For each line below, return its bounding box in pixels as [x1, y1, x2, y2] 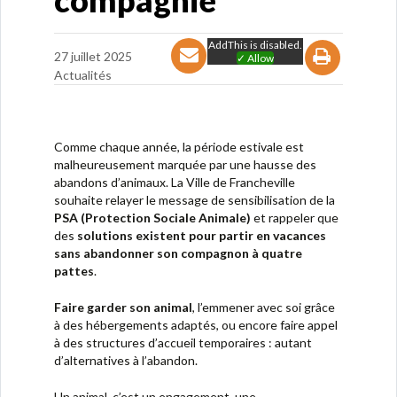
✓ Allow [236, 51, 274, 65]
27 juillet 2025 [54, 49, 132, 64]
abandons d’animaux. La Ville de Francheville [54, 175, 295, 190]
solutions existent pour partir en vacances [77, 228, 326, 243]
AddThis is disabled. [207, 38, 302, 51]
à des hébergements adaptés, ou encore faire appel [54, 317, 338, 332]
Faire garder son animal [54, 300, 192, 315]
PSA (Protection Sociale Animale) [54, 210, 251, 225]
